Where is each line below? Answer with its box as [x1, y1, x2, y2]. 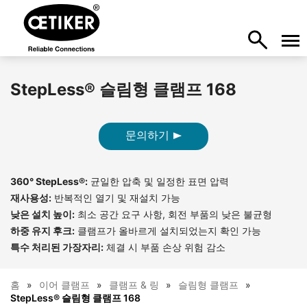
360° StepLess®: [10, 175, 88, 187]
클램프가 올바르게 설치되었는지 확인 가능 [75, 225, 261, 236]
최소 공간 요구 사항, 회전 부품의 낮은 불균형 [75, 208, 272, 220]
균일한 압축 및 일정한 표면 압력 [88, 175, 229, 187]
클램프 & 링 [109, 279, 159, 291]
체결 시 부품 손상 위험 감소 [103, 241, 225, 253]
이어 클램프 [39, 279, 90, 291]
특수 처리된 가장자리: [10, 241, 103, 253]
